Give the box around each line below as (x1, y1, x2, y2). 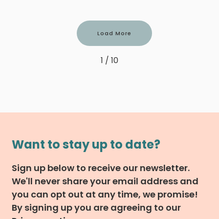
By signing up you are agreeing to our (12, 201, 181, 214)
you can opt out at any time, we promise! (12, 188, 198, 201)
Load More (97, 29, 132, 38)
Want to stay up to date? (12, 136, 160, 153)
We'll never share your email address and (12, 175, 198, 188)
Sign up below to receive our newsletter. (12, 162, 190, 175)
